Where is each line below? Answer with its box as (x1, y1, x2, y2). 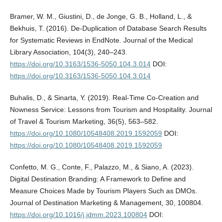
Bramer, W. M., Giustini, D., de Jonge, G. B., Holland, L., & (9, 12, 192, 21)
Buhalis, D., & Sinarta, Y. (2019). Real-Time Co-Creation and (9, 94, 199, 102)
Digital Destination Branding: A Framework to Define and (9, 175, 186, 183)
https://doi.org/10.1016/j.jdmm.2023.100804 (9, 211, 147, 219)
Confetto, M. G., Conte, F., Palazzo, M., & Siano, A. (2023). (9, 163, 194, 171)
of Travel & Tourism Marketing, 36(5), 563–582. (9, 117, 158, 126)
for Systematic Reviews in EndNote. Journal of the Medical (9, 36, 193, 45)
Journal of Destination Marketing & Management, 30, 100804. (9, 199, 203, 207)
